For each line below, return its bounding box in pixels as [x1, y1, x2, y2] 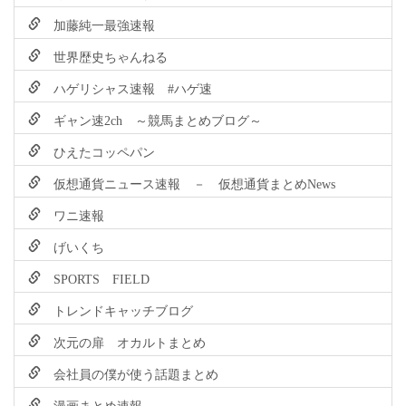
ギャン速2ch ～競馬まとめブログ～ [41, 111, 262, 127]
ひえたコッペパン [41, 143, 155, 159]
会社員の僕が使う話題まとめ [41, 365, 218, 381]
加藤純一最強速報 [41, 16, 155, 32]
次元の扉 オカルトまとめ [41, 333, 206, 349]
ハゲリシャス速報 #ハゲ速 [41, 80, 212, 95]
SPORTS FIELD [41, 270, 150, 285]
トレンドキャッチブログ [41, 302, 193, 317]
